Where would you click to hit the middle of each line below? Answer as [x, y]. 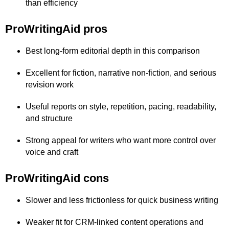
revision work [50, 85]
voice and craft [52, 152]
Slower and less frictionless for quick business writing [122, 200]
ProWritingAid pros [56, 29]
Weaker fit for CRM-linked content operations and [114, 222]
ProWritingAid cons [57, 178]
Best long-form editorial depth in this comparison [113, 51]
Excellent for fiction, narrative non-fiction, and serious [121, 73]
